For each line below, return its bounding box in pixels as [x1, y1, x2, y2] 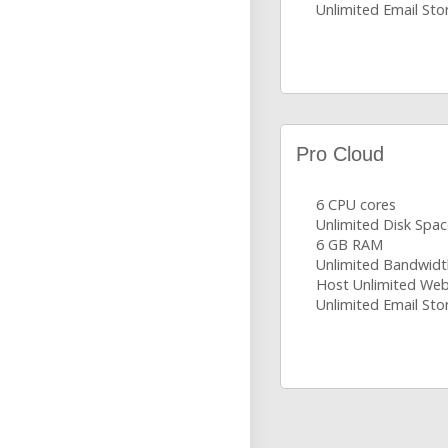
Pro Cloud [296, 143, 384, 165]
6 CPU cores [316, 195, 396, 214]
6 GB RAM [316, 235, 383, 254]
